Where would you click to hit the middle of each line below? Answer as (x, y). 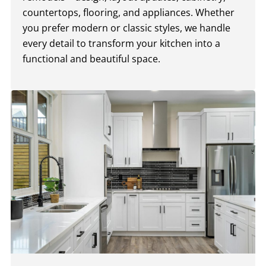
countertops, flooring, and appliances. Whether (129, 12)
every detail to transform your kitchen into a (121, 43)
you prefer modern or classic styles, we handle (126, 28)
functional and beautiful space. (91, 58)
